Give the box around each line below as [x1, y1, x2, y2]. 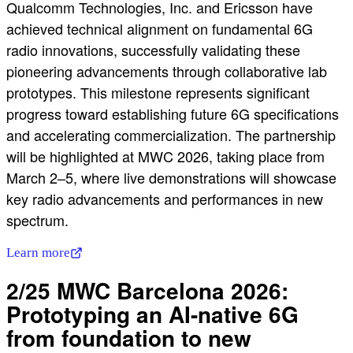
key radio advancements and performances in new [6, 188, 323, 209]
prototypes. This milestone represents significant [6, 81, 310, 102]
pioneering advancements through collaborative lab [6, 60, 327, 81]
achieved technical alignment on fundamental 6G [6, 17, 313, 39]
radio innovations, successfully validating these [6, 39, 300, 60]
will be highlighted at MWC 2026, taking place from [6, 145, 325, 166]
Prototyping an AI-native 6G [6, 298, 299, 331]
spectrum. [6, 209, 69, 230]
